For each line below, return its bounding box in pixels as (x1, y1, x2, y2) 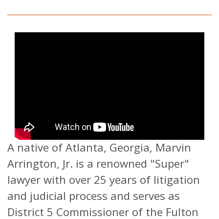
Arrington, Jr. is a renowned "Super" (7, 156, 189, 171)
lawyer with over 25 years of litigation (7, 172, 200, 187)
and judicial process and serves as (7, 188, 180, 203)
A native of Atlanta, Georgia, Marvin (7, 140, 191, 155)
